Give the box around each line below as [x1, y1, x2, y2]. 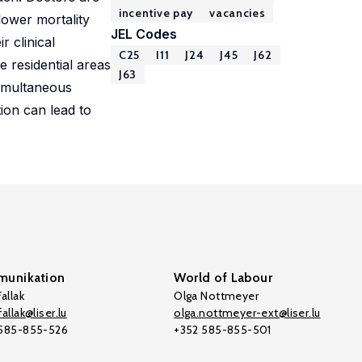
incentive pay [119, 6, 194, 20]
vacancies [209, 6, 266, 20]
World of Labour [174, 270, 273, 285]
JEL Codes [111, 26, 177, 42]
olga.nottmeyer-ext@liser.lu [174, 305, 321, 320]
